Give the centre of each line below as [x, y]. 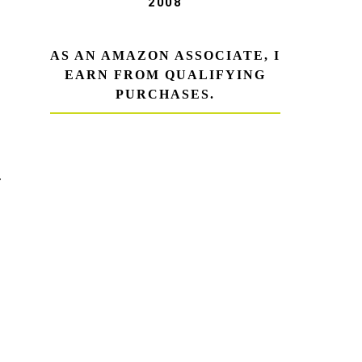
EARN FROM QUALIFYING [165, 74]
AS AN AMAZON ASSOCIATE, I [165, 55]
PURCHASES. [165, 94]
